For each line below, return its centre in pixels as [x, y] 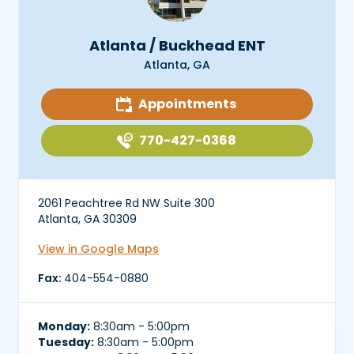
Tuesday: [66, 343]
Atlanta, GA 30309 [87, 219]
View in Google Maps [98, 249]
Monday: [64, 327]
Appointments [187, 104]
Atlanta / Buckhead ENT [177, 46]
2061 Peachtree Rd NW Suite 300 [126, 203]
